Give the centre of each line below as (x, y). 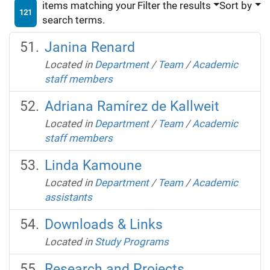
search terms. (73, 20)
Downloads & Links (103, 224)
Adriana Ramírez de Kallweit (132, 106)
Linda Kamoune (93, 165)
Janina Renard (89, 47)
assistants (68, 197)
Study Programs (131, 241)
